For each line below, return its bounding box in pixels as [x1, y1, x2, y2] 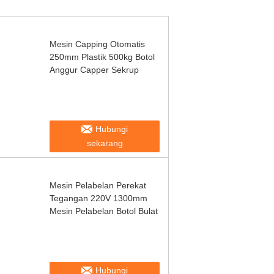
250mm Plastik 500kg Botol [50, 52, 155, 62]
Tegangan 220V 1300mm [50, 193, 147, 203]
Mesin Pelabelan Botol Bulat [50, 206, 158, 216]
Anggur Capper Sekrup [50, 65, 139, 75]
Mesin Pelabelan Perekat [50, 180, 146, 190]
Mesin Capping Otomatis [50, 39, 145, 49]
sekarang [86, 138, 123, 148]
